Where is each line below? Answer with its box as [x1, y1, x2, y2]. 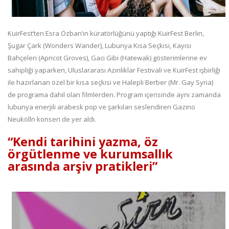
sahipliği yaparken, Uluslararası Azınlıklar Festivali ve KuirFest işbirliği [8, 65, 220, 75]
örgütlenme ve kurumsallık [8, 146, 173, 163]
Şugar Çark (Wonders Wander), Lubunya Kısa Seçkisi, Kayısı [8, 41, 191, 51]
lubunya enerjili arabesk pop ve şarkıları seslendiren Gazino [8, 102, 195, 112]
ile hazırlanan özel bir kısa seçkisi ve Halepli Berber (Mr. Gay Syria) [8, 78, 213, 87]
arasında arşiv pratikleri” [8, 158, 157, 175]
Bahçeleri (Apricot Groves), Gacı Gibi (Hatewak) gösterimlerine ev [8, 53, 207, 63]
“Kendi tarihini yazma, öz [8, 133, 158, 150]
